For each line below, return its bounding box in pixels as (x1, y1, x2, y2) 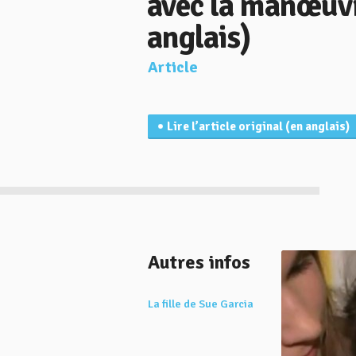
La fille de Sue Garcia (148, 297, 253, 311)
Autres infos (148, 250, 250, 274)
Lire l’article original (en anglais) (167, 119, 350, 133)
